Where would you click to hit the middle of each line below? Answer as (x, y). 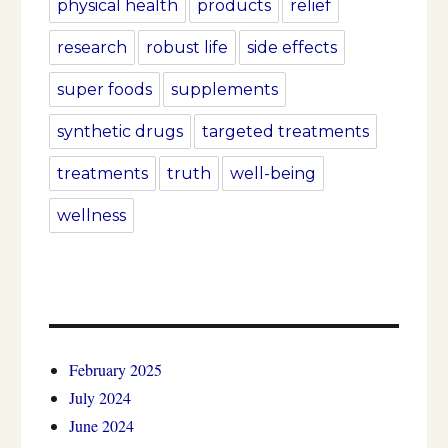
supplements (224, 90)
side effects (292, 48)
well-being (273, 174)
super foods (104, 90)
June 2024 (101, 426)
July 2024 (100, 398)
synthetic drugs (120, 132)
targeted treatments (285, 132)
